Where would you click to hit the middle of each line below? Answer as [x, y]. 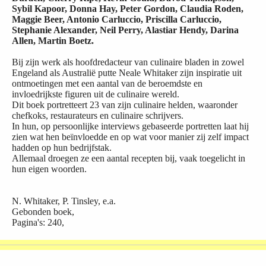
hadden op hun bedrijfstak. [62, 148]
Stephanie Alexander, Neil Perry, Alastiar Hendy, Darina [125, 30]
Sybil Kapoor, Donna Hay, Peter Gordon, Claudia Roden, [128, 9]
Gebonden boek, [43, 212]
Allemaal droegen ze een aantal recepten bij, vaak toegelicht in [129, 159]
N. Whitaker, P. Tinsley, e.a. [65, 201]
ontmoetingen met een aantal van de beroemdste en [107, 84]
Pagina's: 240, [38, 223]
